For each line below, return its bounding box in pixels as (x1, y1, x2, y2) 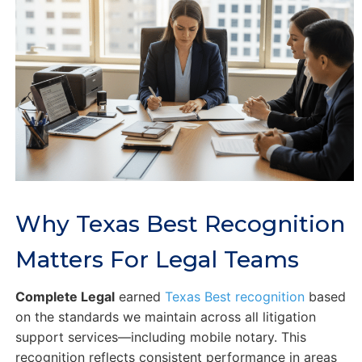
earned (114, 288, 165, 305)
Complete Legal (15, 288, 115, 305)
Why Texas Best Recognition (15, 210, 345, 238)
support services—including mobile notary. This (15, 329, 306, 346)
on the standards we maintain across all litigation (15, 309, 316, 326)
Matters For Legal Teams (15, 246, 299, 274)
